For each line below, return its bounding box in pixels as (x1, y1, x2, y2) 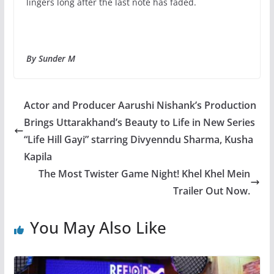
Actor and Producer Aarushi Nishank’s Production (23, 98, 256, 112)
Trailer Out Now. (173, 183, 251, 198)
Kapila (23, 149, 52, 163)
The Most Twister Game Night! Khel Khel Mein (39, 166, 251, 180)
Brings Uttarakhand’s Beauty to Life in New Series (23, 115, 255, 129)
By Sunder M (26, 52, 75, 64)
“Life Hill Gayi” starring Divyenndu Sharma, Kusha (23, 132, 253, 146)
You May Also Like (29, 216, 166, 239)
